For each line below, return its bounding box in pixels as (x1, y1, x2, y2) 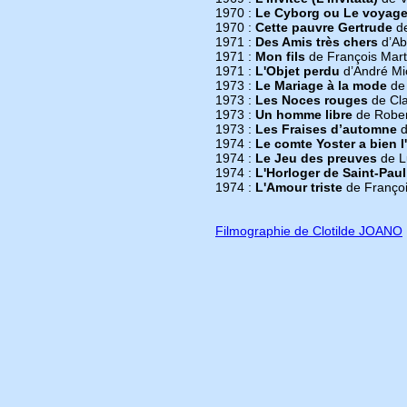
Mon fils (255, 49, 305, 64)
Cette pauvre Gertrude (255, 20, 392, 35)
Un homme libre (255, 107, 352, 122)
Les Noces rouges (255, 93, 368, 107)
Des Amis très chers (255, 35, 378, 49)
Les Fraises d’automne (255, 122, 397, 136)
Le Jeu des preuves (255, 151, 377, 165)
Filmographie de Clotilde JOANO (215, 223, 402, 238)
